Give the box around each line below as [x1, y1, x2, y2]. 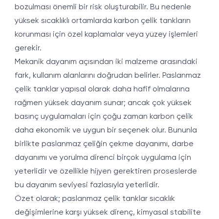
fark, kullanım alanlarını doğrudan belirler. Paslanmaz [15, 72, 201, 80]
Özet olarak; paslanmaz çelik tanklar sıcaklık [15, 195, 175, 203]
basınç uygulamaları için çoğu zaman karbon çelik [15, 113, 193, 121]
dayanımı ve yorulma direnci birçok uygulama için [15, 154, 191, 162]
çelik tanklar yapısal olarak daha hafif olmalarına [15, 86, 190, 93]
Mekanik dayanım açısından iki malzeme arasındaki [15, 58, 197, 66]
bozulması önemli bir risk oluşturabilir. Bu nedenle [15, 3, 191, 11]
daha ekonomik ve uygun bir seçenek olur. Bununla [15, 127, 197, 134]
